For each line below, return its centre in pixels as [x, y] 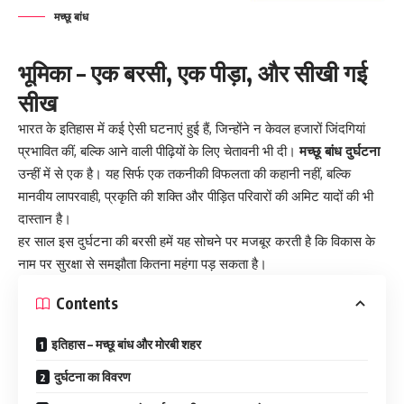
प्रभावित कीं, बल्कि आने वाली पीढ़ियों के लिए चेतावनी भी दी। [159, 151]
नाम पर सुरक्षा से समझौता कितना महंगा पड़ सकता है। [142, 263]
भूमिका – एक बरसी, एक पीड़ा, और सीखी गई [193, 72]
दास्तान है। [45, 218]
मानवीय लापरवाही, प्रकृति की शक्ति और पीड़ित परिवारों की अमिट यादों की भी [196, 196]
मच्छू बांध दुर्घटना [340, 151]
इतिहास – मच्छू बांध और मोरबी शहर [126, 344]
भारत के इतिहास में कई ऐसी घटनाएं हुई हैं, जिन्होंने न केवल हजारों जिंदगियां [192, 128]
